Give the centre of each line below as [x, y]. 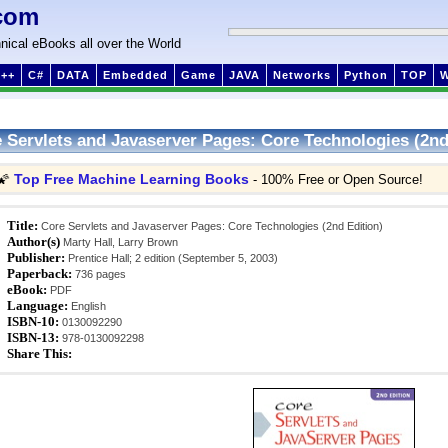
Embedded [135, 75]
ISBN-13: [33, 337]
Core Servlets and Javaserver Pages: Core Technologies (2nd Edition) [210, 226]
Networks [302, 75]
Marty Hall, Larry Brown [119, 242]
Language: [37, 305]
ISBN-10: [33, 321]
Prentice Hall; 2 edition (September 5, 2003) [171, 258]
